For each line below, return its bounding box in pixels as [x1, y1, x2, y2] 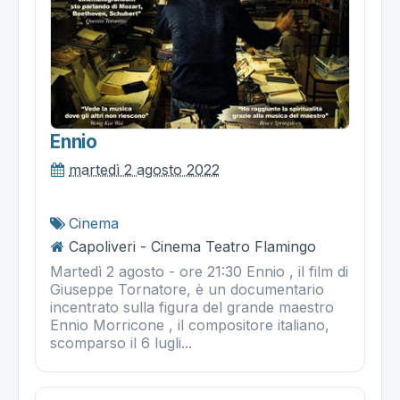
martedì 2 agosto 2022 [69, 160, 220, 179]
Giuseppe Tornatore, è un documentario [50, 279, 324, 298]
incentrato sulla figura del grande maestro [50, 297, 338, 316]
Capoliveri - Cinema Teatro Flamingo [69, 237, 316, 255]
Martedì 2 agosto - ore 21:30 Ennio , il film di [50, 262, 348, 280]
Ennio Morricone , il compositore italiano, [50, 315, 329, 334]
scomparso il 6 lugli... [50, 333, 192, 352]
